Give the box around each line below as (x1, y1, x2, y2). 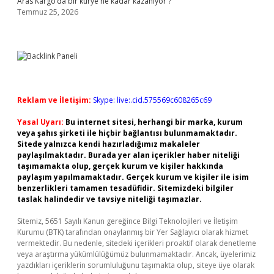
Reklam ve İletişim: (17, 95, 91, 105)
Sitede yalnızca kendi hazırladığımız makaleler (17, 139, 200, 149)
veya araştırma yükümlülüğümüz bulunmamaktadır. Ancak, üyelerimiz (17, 249, 256, 259)
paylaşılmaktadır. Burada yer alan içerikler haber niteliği (17, 150, 240, 160)
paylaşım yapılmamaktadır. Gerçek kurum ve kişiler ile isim (17, 172, 249, 182)
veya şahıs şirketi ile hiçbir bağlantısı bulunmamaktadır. (17, 128, 237, 138)
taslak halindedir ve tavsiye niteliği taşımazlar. (17, 194, 202, 204)
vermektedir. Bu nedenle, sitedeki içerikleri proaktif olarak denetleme (17, 238, 256, 248)
